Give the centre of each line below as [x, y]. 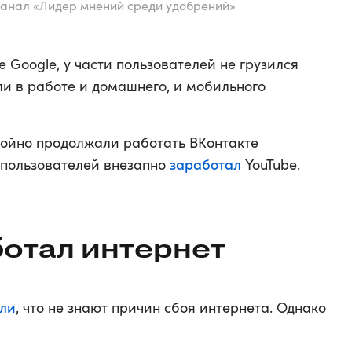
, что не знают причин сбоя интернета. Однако [171, 307]
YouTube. [271, 164]
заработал [205, 164]
